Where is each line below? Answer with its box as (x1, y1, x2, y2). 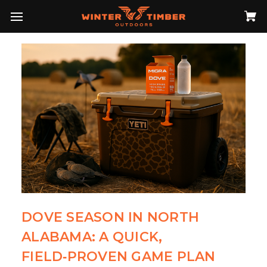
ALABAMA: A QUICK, (21, 228, 163, 245)
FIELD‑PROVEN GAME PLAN (21, 248, 216, 265)
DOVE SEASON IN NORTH (21, 209, 199, 225)
